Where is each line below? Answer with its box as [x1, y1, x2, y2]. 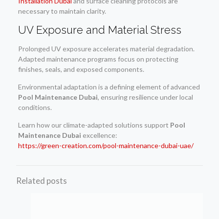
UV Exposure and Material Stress [18, 23, 181, 36]
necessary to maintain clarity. [18, 6, 106, 15]
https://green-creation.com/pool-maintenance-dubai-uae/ [18, 141, 194, 150]
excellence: [81, 131, 117, 139]
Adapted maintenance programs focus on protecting [18, 54, 178, 63]
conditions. [18, 103, 52, 111]
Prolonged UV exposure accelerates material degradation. [18, 44, 195, 53]
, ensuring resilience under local [97, 92, 193, 101]
